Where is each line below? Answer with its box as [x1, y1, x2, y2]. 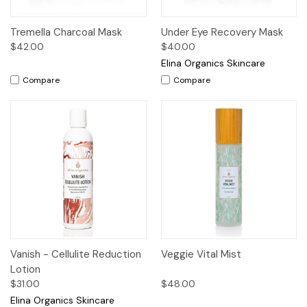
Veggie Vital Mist [160, 247, 241, 262]
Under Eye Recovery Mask [160, 25, 283, 39]
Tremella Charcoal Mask [10, 25, 122, 39]
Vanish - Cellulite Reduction [10, 247, 141, 262]
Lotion [10, 262, 40, 277]
